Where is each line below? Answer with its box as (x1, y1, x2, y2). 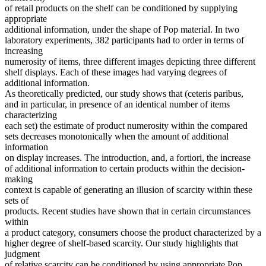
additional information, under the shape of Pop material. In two (5, 24, 239, 35)
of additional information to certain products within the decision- (5, 163, 245, 174)
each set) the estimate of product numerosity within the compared (5, 121, 248, 131)
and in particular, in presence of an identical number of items (5, 99, 230, 110)
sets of (5, 195, 28, 206)
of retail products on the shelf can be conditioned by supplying (5, 3, 237, 14)
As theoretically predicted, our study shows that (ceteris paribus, (5, 88, 243, 99)
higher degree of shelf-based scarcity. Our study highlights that (5, 238, 238, 249)
